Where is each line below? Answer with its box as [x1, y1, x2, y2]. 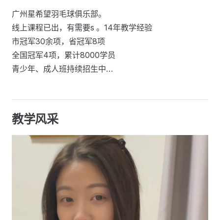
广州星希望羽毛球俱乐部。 [12, 9, 106, 19]
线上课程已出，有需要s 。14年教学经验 [12, 23, 152, 32]
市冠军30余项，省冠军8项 [12, 36, 105, 46]
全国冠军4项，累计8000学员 [12, 50, 115, 60]
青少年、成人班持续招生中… [12, 64, 113, 74]
